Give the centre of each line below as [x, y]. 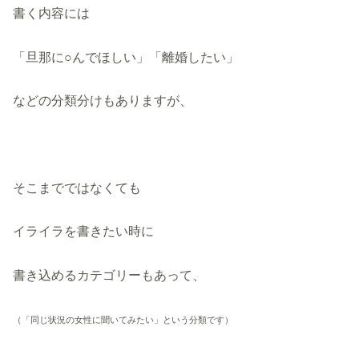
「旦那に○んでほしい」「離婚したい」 [126, 56]
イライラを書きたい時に [84, 231]
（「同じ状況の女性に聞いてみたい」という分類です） [123, 319]
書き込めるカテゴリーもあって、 [109, 274]
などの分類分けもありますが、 [103, 101]
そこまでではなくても [77, 187]
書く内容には [52, 13]
